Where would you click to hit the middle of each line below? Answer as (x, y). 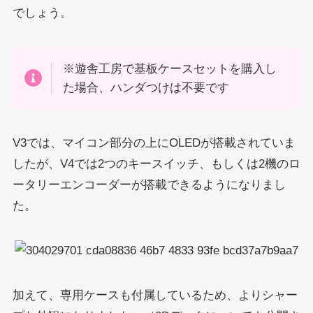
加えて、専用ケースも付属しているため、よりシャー (155, 295)
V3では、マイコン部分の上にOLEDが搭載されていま (154, 143)
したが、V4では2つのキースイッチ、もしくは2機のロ (156, 163)
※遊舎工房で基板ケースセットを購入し (170, 68)
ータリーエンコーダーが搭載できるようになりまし (149, 184)
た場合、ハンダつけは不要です (146, 87)
